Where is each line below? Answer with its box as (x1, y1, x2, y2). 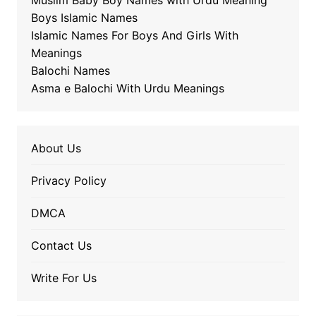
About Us (30, 141, 81, 156)
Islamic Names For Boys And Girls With (30, 28, 238, 43)
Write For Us (30, 271, 97, 286)
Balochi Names (30, 63, 110, 78)
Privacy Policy (30, 174, 107, 188)
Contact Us (30, 238, 92, 253)
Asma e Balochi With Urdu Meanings (30, 81, 224, 96)
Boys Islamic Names (30, 11, 138, 25)
